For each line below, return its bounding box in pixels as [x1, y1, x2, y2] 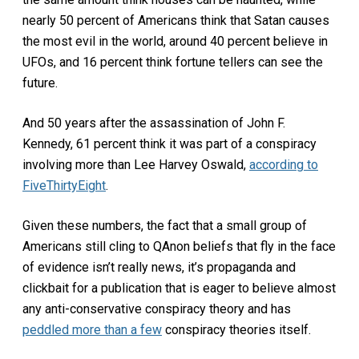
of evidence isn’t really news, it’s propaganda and [22, 259, 296, 275]
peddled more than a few [22, 321, 162, 337]
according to [249, 156, 318, 172]
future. [22, 75, 58, 91]
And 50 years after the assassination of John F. [22, 115, 285, 131]
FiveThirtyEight [22, 177, 106, 193]
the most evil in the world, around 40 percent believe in [22, 33, 328, 49]
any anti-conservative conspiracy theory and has [22, 301, 291, 317]
